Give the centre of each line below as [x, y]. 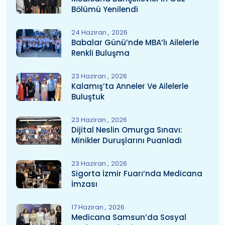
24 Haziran [90, 32]
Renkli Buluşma [100, 53]
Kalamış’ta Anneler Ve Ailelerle [130, 86]
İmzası [84, 184]
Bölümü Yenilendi [105, 9]
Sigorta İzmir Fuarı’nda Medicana [137, 174]
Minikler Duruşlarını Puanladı [127, 140]
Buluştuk [88, 97]
